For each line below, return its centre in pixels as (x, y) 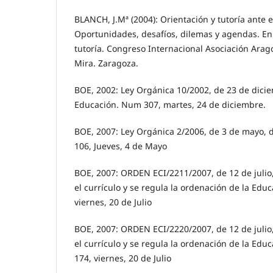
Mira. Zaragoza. (106, 63)
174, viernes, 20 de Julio (123, 258)
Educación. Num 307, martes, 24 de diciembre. (170, 104)
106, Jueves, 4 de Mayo (121, 146)
